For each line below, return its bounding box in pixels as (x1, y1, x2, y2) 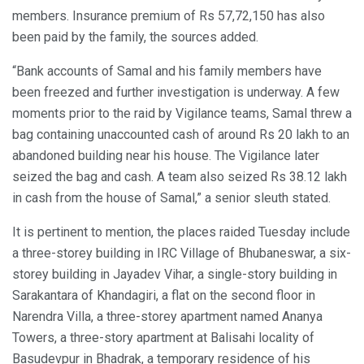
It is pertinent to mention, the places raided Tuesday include (12, 224, 350, 240)
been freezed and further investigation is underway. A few (12, 84, 340, 101)
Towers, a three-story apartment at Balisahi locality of (12, 330, 314, 346)
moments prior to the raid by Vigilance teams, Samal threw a (12, 106, 352, 122)
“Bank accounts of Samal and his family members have (12, 63, 322, 80)
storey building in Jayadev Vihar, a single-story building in (12, 266, 337, 283)
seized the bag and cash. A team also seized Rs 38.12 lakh (12, 169, 347, 185)
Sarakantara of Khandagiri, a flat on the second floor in (12, 288, 315, 304)
